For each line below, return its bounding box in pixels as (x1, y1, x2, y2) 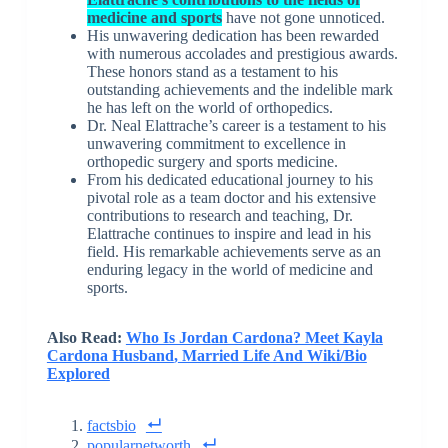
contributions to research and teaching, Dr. (86, 207, 353, 225)
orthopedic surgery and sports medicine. (86, 153, 338, 171)
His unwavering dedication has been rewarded (86, 27, 379, 45)
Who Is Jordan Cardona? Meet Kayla (125, 329, 383, 347)
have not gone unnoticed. (221, 9, 385, 27)
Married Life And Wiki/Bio (177, 347, 367, 365)
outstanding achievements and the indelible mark (86, 81, 393, 99)
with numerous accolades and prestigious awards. (86, 45, 398, 63)
